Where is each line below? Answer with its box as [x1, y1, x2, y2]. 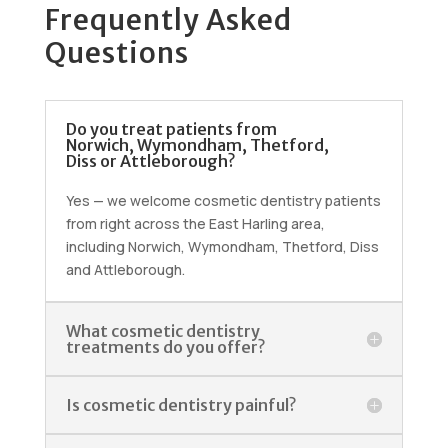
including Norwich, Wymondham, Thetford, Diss [65, 237, 379, 257]
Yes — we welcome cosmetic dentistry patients [65, 191, 381, 211]
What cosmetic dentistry [65, 321, 260, 342]
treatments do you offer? [65, 337, 265, 358]
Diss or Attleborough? [65, 151, 235, 172]
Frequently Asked [44, 2, 292, 39]
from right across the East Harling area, [65, 214, 325, 234]
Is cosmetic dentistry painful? [65, 395, 296, 416]
